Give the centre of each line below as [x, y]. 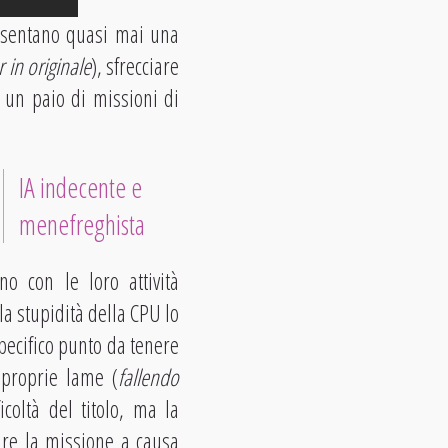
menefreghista [82, 224]
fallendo [149, 376]
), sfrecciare [135, 65]
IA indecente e [81, 187]
